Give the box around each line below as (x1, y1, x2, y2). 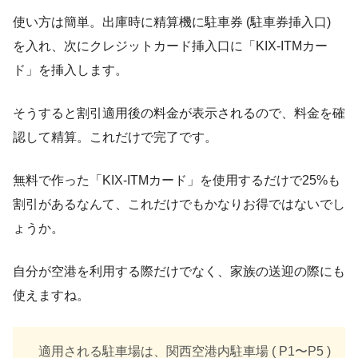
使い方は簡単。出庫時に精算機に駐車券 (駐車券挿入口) (13, 14, 331, 29)
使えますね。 (13, 288, 89, 302)
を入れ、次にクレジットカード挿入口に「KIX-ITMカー (13, 38, 328, 53)
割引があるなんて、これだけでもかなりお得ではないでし (13, 197, 345, 211)
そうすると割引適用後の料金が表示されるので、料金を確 (13, 105, 345, 120)
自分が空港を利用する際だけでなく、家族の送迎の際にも (13, 264, 345, 278)
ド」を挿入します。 (13, 62, 128, 77)
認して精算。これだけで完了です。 (13, 129, 217, 144)
